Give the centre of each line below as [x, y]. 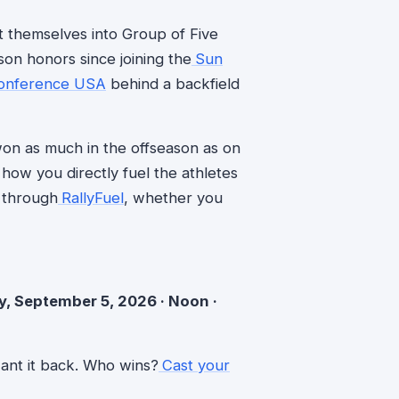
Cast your [196, 365]
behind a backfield [173, 83]
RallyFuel [93, 197]
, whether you [173, 197]
